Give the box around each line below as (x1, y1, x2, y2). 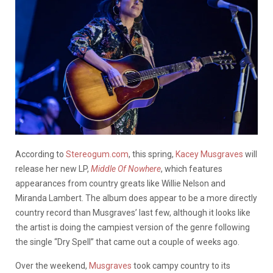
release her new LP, (15, 164, 89, 174)
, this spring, (129, 149, 175, 160)
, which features (161, 164, 222, 174)
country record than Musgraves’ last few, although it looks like (15, 208, 250, 218)
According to (15, 149, 66, 160)
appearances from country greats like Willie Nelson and (15, 179, 225, 189)
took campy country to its (132, 261, 230, 271)
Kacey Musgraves (175, 149, 243, 160)
